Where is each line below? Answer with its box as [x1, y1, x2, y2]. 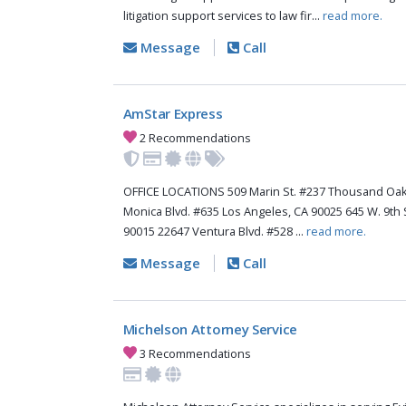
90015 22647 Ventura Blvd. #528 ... [122, 223, 306, 240]
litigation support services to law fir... [122, 7, 323, 24]
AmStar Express [122, 104, 223, 123]
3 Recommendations [137, 344, 252, 362]
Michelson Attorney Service [122, 320, 297, 339]
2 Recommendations [137, 129, 252, 146]
